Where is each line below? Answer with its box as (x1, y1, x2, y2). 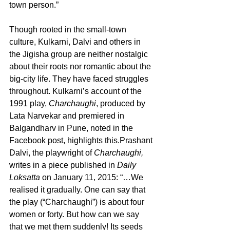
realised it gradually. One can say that (9, 185, 147, 194)
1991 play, (9, 99, 49, 108)
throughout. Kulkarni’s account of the (9, 86, 144, 95)
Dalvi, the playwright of (9, 148, 94, 157)
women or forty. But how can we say (9, 209, 141, 219)
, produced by (96, 99, 147, 108)
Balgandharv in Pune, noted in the (9, 123, 135, 132)
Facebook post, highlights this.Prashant (9, 136, 155, 145)
